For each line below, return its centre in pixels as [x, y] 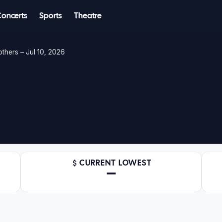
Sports [51, 16]
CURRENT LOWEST [115, 163]
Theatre [88, 16]
